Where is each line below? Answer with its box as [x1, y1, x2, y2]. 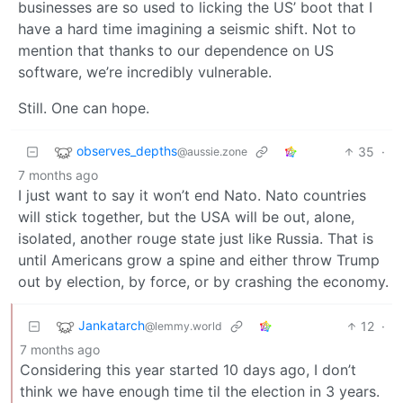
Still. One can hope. [18, 99, 149, 118]
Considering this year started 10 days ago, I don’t [20, 361, 356, 380]
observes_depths [76, 143, 177, 159]
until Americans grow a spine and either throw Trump [18, 251, 380, 270]
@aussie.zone [177, 145, 247, 159]
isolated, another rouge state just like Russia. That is [18, 229, 373, 248]
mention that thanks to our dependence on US [18, 41, 334, 60]
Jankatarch [78, 318, 145, 334]
